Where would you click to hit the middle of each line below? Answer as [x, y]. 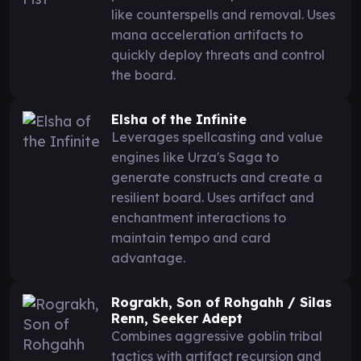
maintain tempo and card [191, 237]
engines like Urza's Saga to [195, 157]
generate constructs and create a [217, 177]
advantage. [148, 257]
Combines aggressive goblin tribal [217, 336]
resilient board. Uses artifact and [213, 197]
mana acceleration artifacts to [207, 34]
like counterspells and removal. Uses [223, 14]
